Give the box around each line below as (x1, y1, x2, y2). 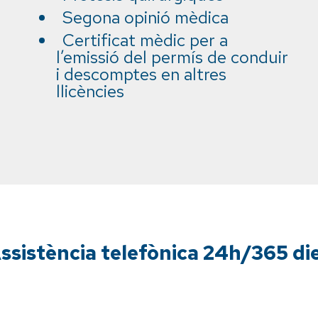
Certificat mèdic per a (62, 29, 228, 51)
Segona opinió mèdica (62, 6, 229, 28)
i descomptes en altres (56, 63, 226, 85)
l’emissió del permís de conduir (56, 46, 288, 68)
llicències (56, 80, 124, 102)
